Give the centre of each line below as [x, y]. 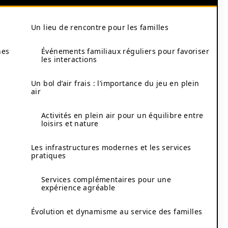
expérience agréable [78, 188]
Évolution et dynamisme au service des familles [117, 211]
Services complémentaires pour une [106, 179]
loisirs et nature [70, 123]
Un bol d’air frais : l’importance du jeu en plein [115, 83]
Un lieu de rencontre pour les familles [100, 27]
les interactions [69, 59]
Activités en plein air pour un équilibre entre [122, 115]
